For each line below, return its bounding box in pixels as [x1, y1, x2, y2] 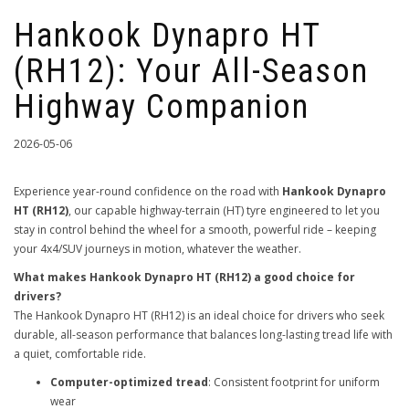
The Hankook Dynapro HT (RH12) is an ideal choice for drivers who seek [14, 308, 384, 323]
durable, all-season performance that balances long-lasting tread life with [14, 327, 393, 342]
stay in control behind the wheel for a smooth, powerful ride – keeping [14, 222, 376, 237]
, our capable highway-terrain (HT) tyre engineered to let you [68, 203, 380, 218]
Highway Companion [14, 88, 309, 126]
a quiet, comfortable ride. [14, 346, 146, 362]
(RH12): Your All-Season [14, 52, 369, 90]
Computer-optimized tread [50, 374, 208, 390]
